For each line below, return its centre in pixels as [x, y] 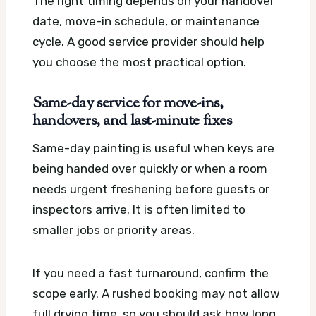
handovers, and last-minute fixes [132, 122]
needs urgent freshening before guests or [151, 189]
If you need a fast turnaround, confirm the [151, 273]
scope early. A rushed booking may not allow [156, 293]
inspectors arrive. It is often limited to [139, 209]
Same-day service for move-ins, [128, 104]
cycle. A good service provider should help [148, 42]
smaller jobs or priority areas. [114, 230]
